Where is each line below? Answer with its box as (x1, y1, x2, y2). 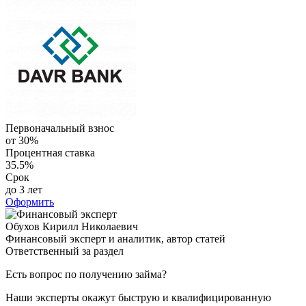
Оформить (5, 196, 54, 208)
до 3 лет (5, 184, 42, 196)
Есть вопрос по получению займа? (5, 268, 167, 281)
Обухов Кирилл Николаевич (5, 221, 138, 233)
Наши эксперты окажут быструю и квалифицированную (5, 292, 271, 304)
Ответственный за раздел (5, 245, 124, 258)
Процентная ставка (5, 147, 95, 159)
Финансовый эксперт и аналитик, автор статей (5, 233, 225, 245)
